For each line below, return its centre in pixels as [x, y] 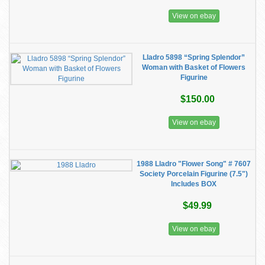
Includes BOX [194, 184]
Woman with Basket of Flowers [194, 67]
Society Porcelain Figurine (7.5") [194, 174]
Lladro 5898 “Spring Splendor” [194, 57]
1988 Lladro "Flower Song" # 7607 [194, 164]
